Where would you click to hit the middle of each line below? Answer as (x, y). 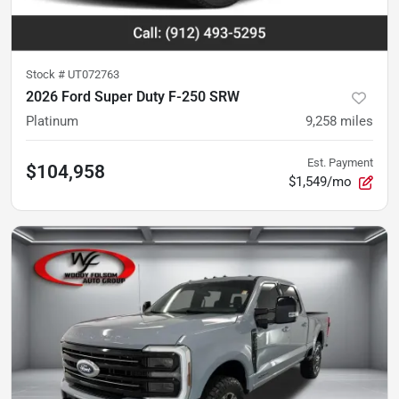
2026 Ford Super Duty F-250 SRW (133, 97)
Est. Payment (340, 163)
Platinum (52, 122)
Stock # (47, 75)
